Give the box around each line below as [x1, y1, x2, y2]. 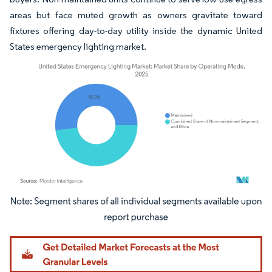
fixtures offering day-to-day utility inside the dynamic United [10, 24, 262, 36]
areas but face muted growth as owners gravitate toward [10, 8, 262, 21]
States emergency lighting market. [10, 40, 146, 52]
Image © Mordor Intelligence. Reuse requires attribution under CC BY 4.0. [15, 199, 242, 208]
